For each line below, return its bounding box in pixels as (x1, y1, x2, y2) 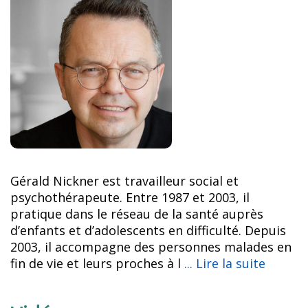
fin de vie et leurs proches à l (10, 254, 184, 272)
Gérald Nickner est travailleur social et (10, 172, 239, 189)
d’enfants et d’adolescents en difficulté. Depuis (10, 221, 286, 239)
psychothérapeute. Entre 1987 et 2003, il (10, 188, 250, 206)
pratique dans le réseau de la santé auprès (10, 205, 263, 222)
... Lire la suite (184, 254, 265, 272)
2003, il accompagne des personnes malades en (10, 238, 291, 255)
